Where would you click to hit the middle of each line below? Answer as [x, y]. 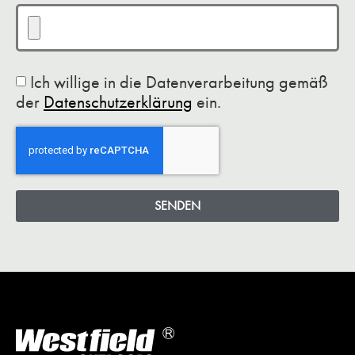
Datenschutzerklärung [118, 102]
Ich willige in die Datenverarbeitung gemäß [179, 82]
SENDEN [177, 206]
